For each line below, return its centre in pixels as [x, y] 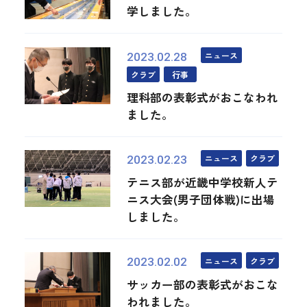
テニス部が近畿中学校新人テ [203, 183]
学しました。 [162, 11]
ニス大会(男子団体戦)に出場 [201, 200]
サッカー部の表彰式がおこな [203, 285]
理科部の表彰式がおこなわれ [203, 97]
